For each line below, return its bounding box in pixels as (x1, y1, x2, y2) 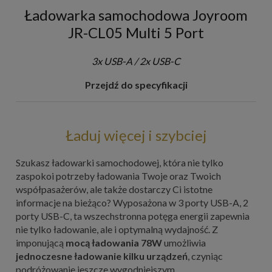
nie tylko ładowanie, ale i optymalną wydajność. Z (16, 223, 218, 235)
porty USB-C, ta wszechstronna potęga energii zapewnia (16, 209, 250, 222)
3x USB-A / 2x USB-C (92, 55, 180, 67)
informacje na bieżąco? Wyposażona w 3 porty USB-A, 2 (16, 196, 248, 208)
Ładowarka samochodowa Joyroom (24, 6, 248, 24)
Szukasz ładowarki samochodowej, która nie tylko (16, 156, 223, 168)
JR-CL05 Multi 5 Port (68, 24, 204, 42)
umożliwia (162, 236, 206, 248)
